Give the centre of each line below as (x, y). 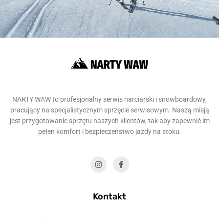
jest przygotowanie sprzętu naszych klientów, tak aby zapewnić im (109, 121)
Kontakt (109, 197)
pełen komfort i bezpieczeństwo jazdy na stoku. (109, 132)
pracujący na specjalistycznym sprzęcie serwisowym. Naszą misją (109, 110)
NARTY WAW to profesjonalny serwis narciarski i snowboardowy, (109, 99)
